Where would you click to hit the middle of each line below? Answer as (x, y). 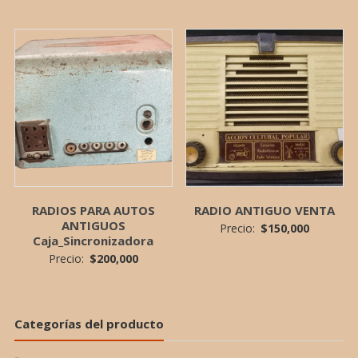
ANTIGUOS (93, 225)
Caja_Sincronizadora (93, 240)
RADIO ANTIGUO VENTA (265, 210)
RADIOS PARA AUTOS (93, 210)
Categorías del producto (89, 323)
